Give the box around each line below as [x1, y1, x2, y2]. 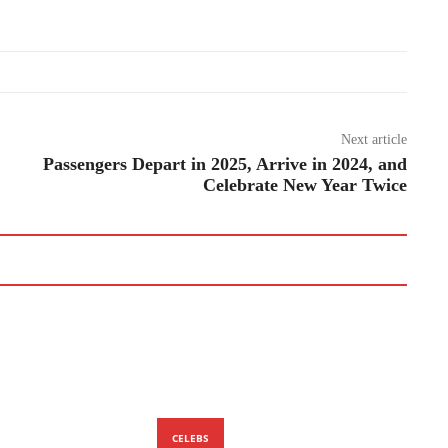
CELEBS [172, 430, 210, 445]
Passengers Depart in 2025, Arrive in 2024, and [42, 153, 407, 174]
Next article [340, 131, 407, 147]
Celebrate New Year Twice [202, 174, 407, 195]
